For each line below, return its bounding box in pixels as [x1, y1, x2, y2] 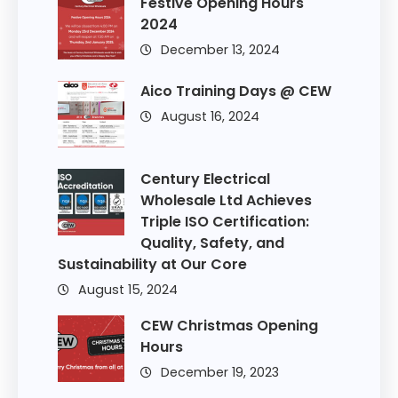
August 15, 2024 [78, 281, 178, 299]
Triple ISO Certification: [139, 211, 309, 233]
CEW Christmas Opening [139, 315, 318, 337]
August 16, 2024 [160, 107, 259, 126]
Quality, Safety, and [139, 233, 284, 254]
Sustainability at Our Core [58, 254, 247, 275]
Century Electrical [139, 169, 270, 190]
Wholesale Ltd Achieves [139, 190, 312, 211]
